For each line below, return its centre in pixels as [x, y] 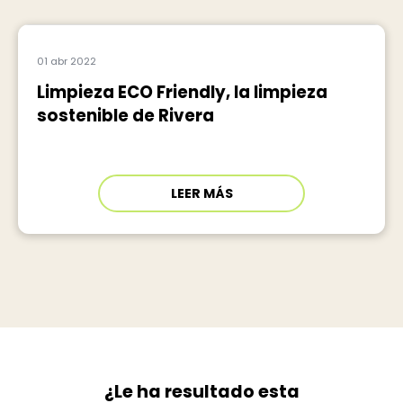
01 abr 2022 [66, 61]
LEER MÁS [201, 193]
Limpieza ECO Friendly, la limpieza [182, 92]
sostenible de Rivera [125, 115]
